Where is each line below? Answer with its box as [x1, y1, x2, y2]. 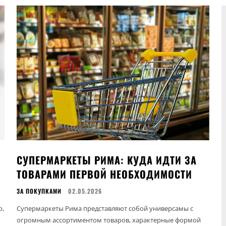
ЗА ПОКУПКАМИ [17, 186, 62, 195]
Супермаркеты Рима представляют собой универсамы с [17, 203, 194, 213]
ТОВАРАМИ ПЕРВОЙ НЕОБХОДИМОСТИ [17, 166, 193, 182]
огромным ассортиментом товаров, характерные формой [17, 215, 201, 224]
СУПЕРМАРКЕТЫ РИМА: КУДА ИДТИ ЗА [17, 152, 197, 167]
